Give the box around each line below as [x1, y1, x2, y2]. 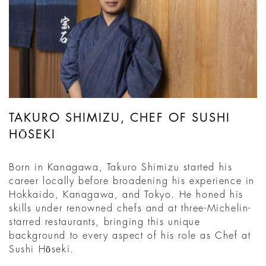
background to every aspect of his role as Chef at [9, 231, 251, 241]
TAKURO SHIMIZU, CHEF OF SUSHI [9, 112, 230, 125]
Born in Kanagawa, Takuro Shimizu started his [9, 163, 233, 173]
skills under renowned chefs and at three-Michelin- [9, 204, 252, 214]
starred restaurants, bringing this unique [9, 217, 201, 227]
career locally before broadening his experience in [9, 176, 255, 186]
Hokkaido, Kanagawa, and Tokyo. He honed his [9, 190, 243, 200]
